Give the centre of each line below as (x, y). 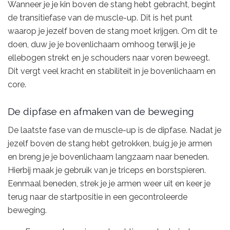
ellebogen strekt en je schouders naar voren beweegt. (109, 57)
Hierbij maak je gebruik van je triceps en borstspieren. (107, 170)
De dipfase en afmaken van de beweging (101, 112)
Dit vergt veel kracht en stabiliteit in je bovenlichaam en (112, 71)
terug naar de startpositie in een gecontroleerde (98, 197)
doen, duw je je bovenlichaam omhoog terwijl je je (101, 44)
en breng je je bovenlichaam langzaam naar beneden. (108, 157)
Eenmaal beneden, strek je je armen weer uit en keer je (109, 183)
